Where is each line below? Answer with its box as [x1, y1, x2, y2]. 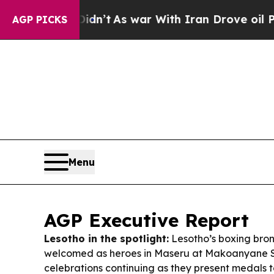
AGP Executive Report [44, 209, 249, 232]
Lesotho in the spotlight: [44, 232, 169, 245]
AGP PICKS [12, 13, 67, 26]
